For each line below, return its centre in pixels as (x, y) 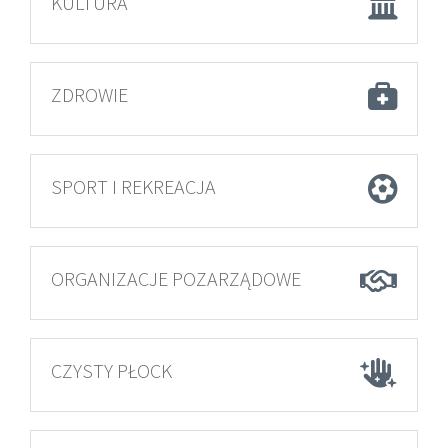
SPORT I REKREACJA (133, 186)
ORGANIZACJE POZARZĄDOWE (176, 278)
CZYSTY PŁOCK (111, 370)
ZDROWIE (89, 94)
